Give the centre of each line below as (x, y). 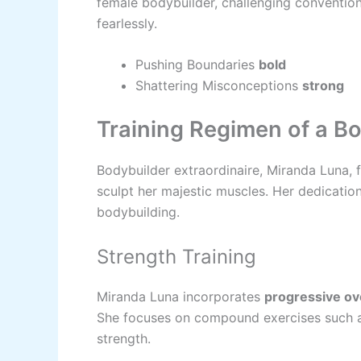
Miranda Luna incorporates (180, 296)
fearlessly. (127, 23)
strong (323, 86)
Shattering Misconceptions (219, 86)
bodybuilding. (138, 212)
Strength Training (176, 256)
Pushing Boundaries (197, 65)
